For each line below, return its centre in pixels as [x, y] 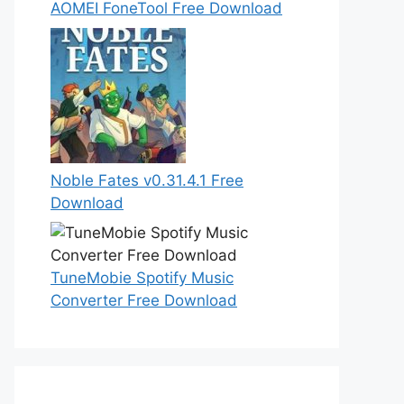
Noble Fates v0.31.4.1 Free [147, 180]
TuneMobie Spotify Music [142, 278]
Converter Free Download [144, 300]
